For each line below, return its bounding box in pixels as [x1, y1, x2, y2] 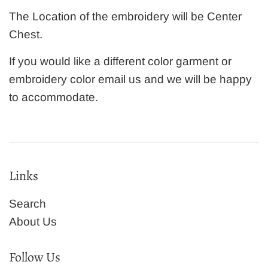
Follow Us [9, 248, 60, 267]
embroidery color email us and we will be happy [9, 72, 252, 86]
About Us [9, 215, 57, 229]
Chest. [9, 28, 42, 41]
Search [9, 197, 46, 211]
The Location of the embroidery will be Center [9, 10, 242, 23]
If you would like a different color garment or [9, 54, 232, 68]
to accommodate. [9, 90, 101, 103]
